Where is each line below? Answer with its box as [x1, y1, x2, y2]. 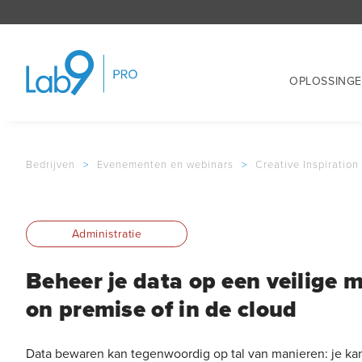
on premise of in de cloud [26, 293, 297, 326]
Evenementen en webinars [97, 157, 234, 172]
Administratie [71, 225, 142, 242]
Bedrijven [26, 157, 75, 172]
